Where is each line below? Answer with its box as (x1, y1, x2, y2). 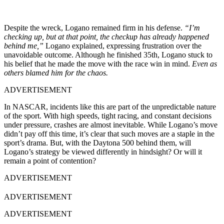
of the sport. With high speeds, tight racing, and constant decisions (4, 111, 211, 120)
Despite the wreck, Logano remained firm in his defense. (4, 23, 184, 32)
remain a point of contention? (4, 156, 96, 165)
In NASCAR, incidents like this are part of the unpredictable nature (4, 102, 216, 111)
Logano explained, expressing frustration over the (43, 41, 201, 50)
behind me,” (4, 41, 43, 50)
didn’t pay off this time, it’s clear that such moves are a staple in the (4, 129, 214, 138)
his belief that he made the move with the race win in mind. (4, 59, 192, 68)
